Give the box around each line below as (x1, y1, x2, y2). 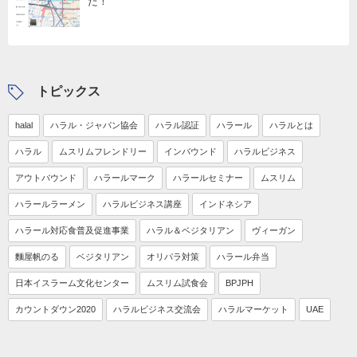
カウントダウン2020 (15, 304, 96, 314)
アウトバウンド (15, 173, 76, 182)
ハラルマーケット (218, 304, 288, 314)
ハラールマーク (94, 173, 155, 182)
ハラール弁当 (217, 252, 269, 261)
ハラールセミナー (173, 173, 243, 182)
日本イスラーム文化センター (15, 278, 129, 288)
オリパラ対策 (147, 252, 199, 261)
